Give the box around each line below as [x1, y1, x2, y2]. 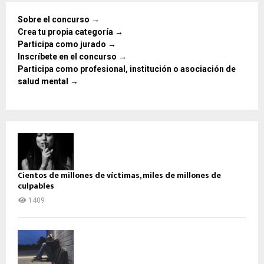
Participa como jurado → [18, 39, 116, 49]
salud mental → [18, 76, 78, 86]
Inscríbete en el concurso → [18, 51, 127, 61]
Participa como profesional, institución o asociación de [18, 64, 236, 74]
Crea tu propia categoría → [18, 27, 123, 37]
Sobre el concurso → [18, 14, 100, 24]
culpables [18, 179, 54, 193]
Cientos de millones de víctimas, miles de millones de [18, 168, 221, 182]
